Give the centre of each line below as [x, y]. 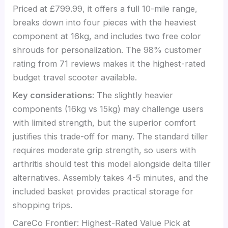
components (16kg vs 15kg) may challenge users [108, 109]
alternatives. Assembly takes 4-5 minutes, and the [111, 177]
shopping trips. [43, 205]
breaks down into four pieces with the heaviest [105, 22]
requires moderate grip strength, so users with [105, 150]
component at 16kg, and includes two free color [107, 36]
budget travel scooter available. [75, 77]
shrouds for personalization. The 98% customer [107, 50]
